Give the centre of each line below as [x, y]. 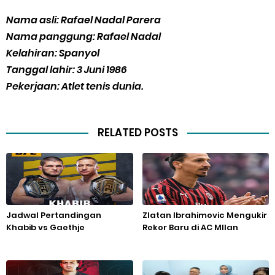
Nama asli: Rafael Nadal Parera [84, 20]
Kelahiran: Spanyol [54, 53]
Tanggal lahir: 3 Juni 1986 [68, 70]
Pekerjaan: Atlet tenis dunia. [75, 86]
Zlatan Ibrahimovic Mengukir [204, 215]
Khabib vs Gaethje [45, 227]
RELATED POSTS [137, 133]
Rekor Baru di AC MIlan [190, 227]
